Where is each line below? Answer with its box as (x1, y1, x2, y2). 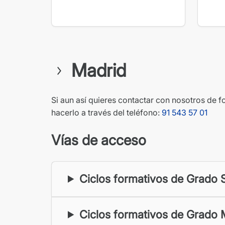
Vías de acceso (51, 131, 146, 149)
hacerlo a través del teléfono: (51, 107, 162, 118)
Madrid (71, 59, 126, 81)
